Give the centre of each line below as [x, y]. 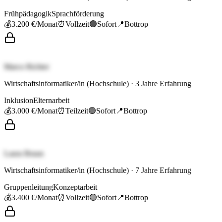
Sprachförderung [78, 14]
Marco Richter [27, 67]
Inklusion [19, 101]
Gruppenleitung [28, 187]
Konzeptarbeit [75, 187]
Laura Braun [24, 154]
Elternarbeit [51, 101]
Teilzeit [77, 111]
